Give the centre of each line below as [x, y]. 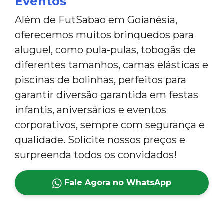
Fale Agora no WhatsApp [117, 182]
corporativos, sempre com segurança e [110, 125]
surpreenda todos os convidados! [96, 155]
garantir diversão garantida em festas [107, 95]
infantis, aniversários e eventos [91, 110]
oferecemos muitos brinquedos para [104, 35]
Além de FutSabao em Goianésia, [96, 20]
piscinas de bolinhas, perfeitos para [101, 80]
